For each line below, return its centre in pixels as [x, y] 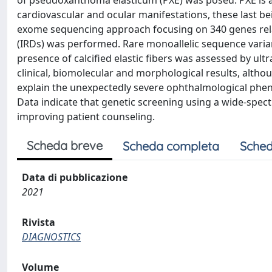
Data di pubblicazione [75, 177]
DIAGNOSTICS [51, 237]
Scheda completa [171, 146]
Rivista [39, 222]
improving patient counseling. [86, 117]
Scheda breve [65, 145]
